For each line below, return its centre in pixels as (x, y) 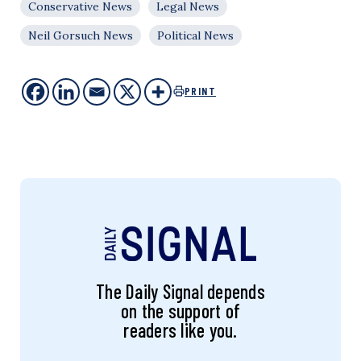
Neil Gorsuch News (81, 35)
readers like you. (180, 330)
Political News (195, 35)
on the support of (180, 310)
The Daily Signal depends (180, 291)
